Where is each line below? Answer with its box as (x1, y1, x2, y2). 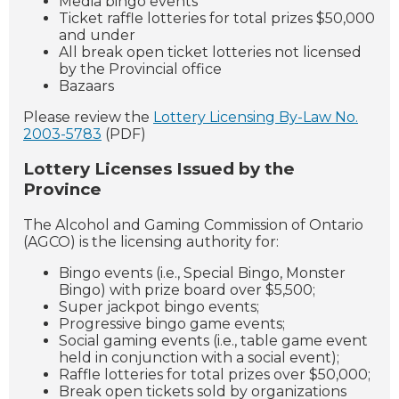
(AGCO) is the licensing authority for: (23, 232, 279, 250)
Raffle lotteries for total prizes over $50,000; (59, 365, 370, 383)
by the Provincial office (59, 60, 222, 77)
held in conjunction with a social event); (59, 348, 339, 366)
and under (59, 26, 135, 44)
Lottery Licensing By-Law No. (153, 108, 358, 126)
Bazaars (59, 77, 114, 94)
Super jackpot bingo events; (59, 297, 259, 315)
